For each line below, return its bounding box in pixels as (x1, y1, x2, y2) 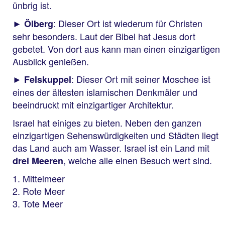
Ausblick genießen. (13, 54, 89, 68)
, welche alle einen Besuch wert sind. (63, 153, 214, 167)
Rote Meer (23, 184, 65, 198)
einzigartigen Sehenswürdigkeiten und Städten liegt (13, 128, 218, 142)
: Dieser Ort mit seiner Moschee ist (71, 72, 210, 86)
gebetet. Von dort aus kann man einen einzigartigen (13, 42, 220, 55)
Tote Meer (23, 197, 63, 210)
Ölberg (24, 17, 53, 30)
